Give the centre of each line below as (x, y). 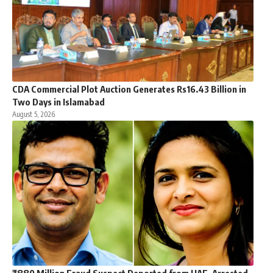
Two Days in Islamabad (58, 102)
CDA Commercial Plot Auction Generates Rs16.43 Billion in (129, 89)
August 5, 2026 (34, 115)
